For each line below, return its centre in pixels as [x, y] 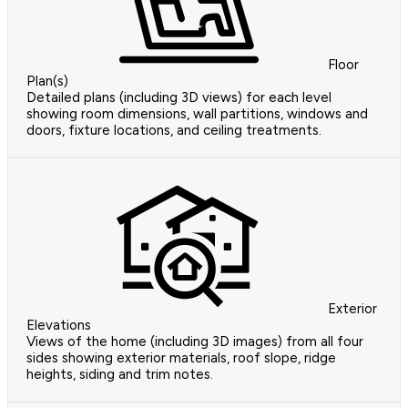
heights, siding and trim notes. [120, 375]
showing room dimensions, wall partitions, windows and [197, 114]
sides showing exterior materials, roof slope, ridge [181, 358]
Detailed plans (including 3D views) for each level [179, 98]
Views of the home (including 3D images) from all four [195, 342]
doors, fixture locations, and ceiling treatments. [174, 131]
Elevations [59, 326]
